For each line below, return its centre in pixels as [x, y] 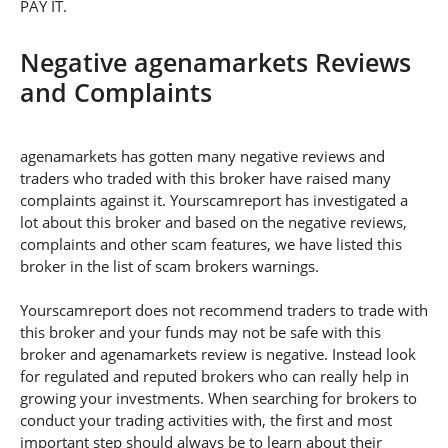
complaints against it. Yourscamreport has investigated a [214, 200]
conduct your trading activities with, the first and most [206, 420]
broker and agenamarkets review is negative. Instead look [218, 354]
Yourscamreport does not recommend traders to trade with [224, 310]
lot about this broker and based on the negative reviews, [213, 222]
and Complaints [116, 92]
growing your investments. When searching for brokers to [218, 398]
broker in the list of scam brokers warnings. [169, 266]
